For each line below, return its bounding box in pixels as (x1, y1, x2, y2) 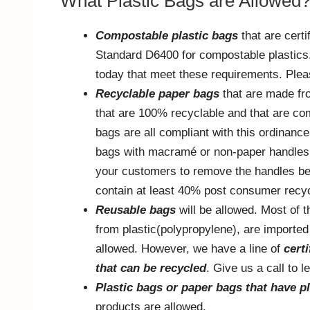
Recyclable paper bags (95, 87, 223, 101)
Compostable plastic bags (95, 29, 238, 43)
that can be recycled (95, 262, 206, 275)
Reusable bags (95, 203, 176, 217)
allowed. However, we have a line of (95, 242, 284, 256)
